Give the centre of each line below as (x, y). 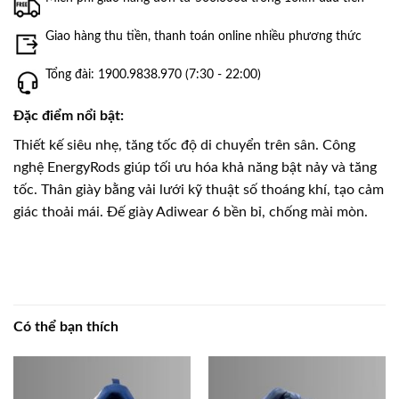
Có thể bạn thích (66, 326)
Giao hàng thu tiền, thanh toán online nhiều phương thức (203, 36)
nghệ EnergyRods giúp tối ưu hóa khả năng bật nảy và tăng (195, 168)
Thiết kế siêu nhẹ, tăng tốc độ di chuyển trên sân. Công (184, 146)
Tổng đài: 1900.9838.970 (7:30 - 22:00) (153, 74)
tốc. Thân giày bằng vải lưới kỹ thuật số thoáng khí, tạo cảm (199, 190)
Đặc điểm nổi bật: (69, 116)
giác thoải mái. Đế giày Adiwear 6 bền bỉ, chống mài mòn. (191, 212)
